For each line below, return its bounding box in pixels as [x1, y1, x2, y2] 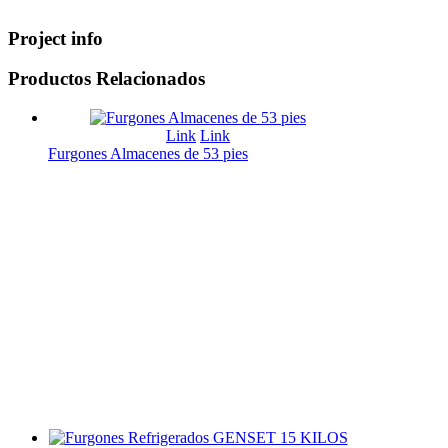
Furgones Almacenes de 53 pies [48, 145, 248, 163]
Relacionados [91, 68, 205, 90]
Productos [8, 68, 91, 90]
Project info [8, 27, 103, 49]
